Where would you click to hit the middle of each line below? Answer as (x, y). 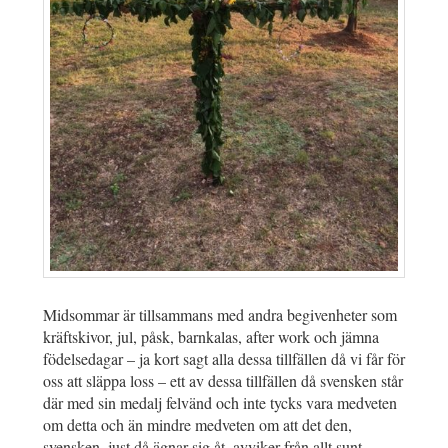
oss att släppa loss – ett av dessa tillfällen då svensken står (223, 381)
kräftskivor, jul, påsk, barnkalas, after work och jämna (211, 337)
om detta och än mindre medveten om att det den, (197, 425)
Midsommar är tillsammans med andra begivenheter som (220, 315)
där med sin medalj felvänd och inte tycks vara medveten (220, 403)
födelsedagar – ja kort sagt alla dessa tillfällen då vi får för (224, 359)
